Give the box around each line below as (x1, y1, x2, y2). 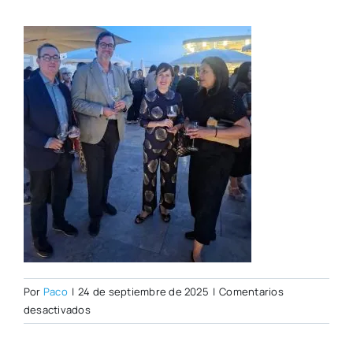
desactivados (24, 303, 91, 318)
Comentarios (219, 284, 284, 299)
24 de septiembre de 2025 (78, 284, 209, 299)
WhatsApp (89, 320, 141, 335)
